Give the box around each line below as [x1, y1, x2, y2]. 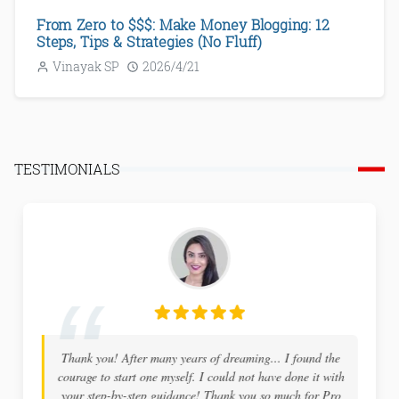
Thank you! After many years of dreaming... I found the [61, 349, 340, 367]
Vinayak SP [53, 58, 119, 76]
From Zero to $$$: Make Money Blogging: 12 [37, 15, 330, 35]
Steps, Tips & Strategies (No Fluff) [37, 32, 263, 52]
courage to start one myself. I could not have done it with [57, 368, 345, 386]
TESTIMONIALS [14, 159, 120, 179]
